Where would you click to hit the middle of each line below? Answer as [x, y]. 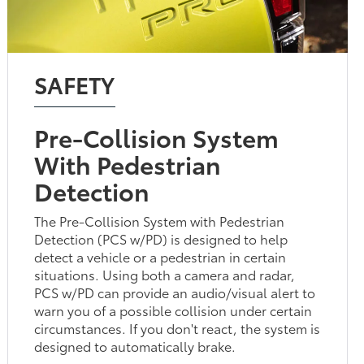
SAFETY [75, 83]
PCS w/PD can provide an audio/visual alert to [175, 292]
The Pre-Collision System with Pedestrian [160, 220]
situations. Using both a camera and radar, [165, 274]
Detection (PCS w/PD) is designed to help [161, 238]
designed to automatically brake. [135, 345]
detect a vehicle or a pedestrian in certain [160, 256]
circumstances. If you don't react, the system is [178, 327]
